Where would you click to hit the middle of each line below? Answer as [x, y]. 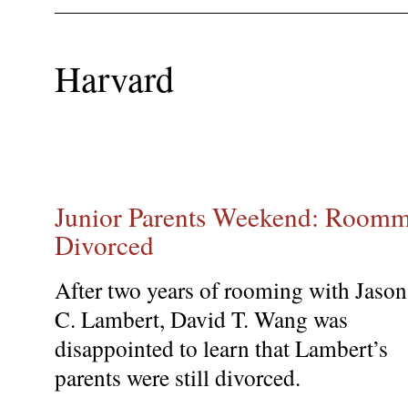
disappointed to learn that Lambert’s [221, 348]
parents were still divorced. [178, 377]
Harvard [114, 77]
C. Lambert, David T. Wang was [201, 319]
